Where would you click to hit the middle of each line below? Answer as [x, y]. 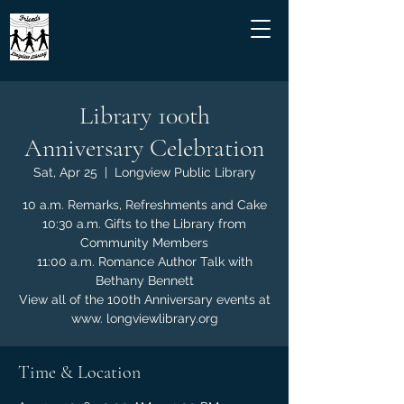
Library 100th [144, 115]
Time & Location [79, 372]
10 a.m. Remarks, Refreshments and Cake [144, 205]
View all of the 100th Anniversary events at [144, 299]
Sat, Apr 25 [65, 172]
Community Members [144, 243]
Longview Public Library [185, 172]
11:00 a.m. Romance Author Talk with [144, 262]
